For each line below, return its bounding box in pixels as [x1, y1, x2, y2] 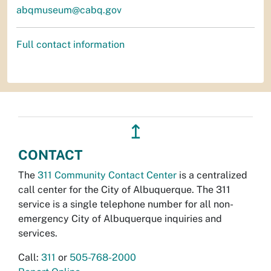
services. [18, 227, 57, 240]
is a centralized [177, 169, 247, 181]
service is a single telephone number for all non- [18, 198, 233, 211]
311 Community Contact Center [38, 169, 177, 181]
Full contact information [16, 39, 125, 51]
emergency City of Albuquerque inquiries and [18, 213, 222, 225]
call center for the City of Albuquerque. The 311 [18, 184, 230, 196]
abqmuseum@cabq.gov [16, 4, 122, 16]
